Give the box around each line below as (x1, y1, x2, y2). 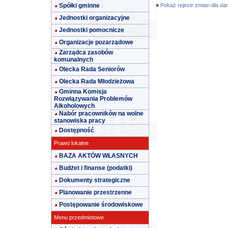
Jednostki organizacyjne (59, 14, 130, 21)
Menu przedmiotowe (54, 214, 104, 220)
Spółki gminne (59, 2, 100, 9)
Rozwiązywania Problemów (54, 95, 132, 102)
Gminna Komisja (59, 88, 107, 95)
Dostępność (59, 127, 94, 134)
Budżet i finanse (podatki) (59, 164, 132, 172)
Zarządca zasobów (59, 49, 113, 56)
